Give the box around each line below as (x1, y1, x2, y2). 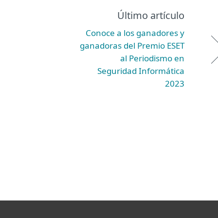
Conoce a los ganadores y (86, 27, 184, 38)
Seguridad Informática (97, 65, 184, 76)
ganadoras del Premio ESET (80, 40, 184, 51)
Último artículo (117, 9, 184, 22)
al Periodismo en (120, 53, 184, 64)
